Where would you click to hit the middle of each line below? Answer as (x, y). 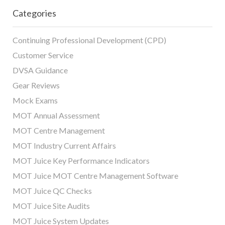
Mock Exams (35, 100)
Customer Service (43, 55)
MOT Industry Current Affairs (64, 146)
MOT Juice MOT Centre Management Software (95, 176)
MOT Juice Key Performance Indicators (81, 161)
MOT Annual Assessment (56, 116)
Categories (34, 13)
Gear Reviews (36, 85)
